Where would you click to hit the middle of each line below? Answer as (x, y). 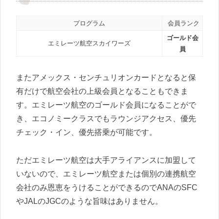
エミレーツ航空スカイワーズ (89, 44)
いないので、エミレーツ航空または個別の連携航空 (106, 174)
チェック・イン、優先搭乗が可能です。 (87, 132)
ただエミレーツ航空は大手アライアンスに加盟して (106, 160)
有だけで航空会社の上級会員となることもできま (102, 91)
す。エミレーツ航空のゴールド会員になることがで (106, 105)
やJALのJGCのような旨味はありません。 (89, 201)
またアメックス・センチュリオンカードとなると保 (106, 77)
